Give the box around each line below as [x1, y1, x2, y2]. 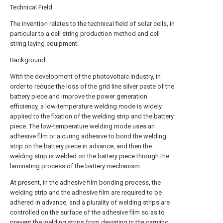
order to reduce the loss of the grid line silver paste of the [10, 83, 174, 91]
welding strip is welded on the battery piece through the [10, 152, 169, 160]
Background [10, 56, 45, 64]
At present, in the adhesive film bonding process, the [10, 179, 161, 187]
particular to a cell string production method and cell [10, 30, 160, 38]
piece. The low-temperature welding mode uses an [10, 122, 155, 130]
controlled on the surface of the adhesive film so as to [10, 209, 165, 217]
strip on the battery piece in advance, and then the [10, 142, 152, 150]
